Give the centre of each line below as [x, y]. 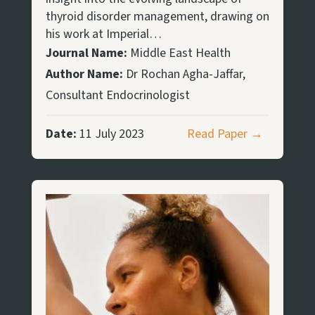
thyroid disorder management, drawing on [157, 16]
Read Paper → [225, 134]
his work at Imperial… [103, 34]
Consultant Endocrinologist [117, 95]
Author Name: [84, 74]
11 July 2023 [110, 134]
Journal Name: [86, 53]
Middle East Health [179, 53]
